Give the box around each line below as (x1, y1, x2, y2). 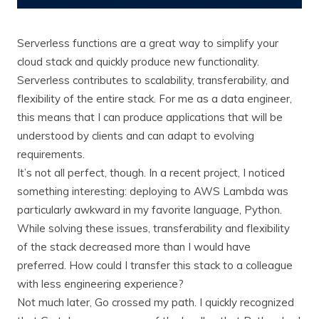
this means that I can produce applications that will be (17, 110, 283, 125)
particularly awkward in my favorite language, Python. (17, 203, 282, 217)
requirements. (17, 147, 85, 162)
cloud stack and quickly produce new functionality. (17, 55, 259, 69)
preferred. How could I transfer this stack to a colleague (17, 258, 293, 273)
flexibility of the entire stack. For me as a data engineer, (17, 92, 292, 106)
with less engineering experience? (17, 277, 184, 291)
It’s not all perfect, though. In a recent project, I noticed (17, 166, 285, 180)
